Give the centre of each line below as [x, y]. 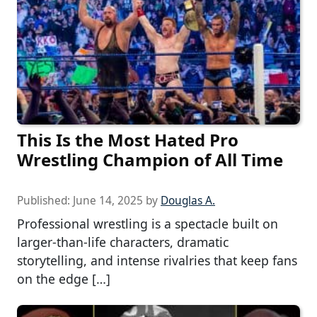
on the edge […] [64, 279]
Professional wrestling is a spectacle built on [148, 224]
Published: [45, 201]
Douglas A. [188, 201]
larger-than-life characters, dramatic [123, 242]
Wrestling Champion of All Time [150, 160]
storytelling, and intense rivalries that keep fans [157, 261]
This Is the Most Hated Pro [128, 140]
